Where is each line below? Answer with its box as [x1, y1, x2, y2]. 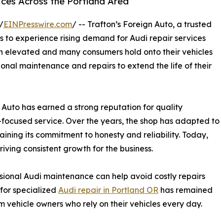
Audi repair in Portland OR [58, 185, 158, 195]
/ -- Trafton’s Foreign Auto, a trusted [72, 19, 212, 30]
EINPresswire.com [3, 19, 72, 30]
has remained [158, 185, 213, 195]
